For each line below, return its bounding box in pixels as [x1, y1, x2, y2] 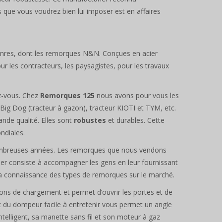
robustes [74, 115, 106, 125]
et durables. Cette [106, 115, 165, 125]
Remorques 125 [40, 90, 95, 100]
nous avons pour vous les [95, 90, 179, 100]
